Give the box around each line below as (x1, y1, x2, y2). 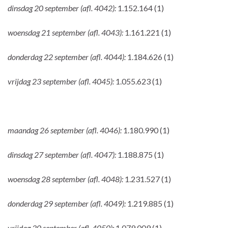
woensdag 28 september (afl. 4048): (8, 174, 125, 184)
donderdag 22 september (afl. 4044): (8, 51, 127, 62)
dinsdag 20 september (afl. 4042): (8, 3, 118, 13)
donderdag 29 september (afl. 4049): (8, 198, 127, 208)
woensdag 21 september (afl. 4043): (8, 27, 125, 37)
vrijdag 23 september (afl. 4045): (8, 76, 116, 86)
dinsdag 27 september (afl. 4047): (8, 149, 118, 159)
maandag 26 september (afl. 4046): (8, 125, 123, 135)
